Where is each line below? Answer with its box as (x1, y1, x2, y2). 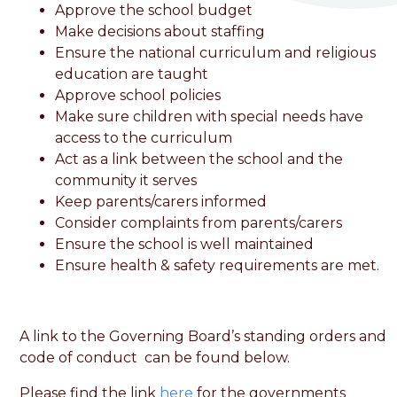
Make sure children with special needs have (55, 108, 364, 126)
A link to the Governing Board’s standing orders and (19, 328, 387, 346)
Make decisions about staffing (55, 23, 266, 41)
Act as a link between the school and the (55, 151, 344, 168)
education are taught (55, 66, 209, 83)
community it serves (55, 172, 198, 190)
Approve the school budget (55, 2, 253, 19)
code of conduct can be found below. (19, 349, 291, 367)
